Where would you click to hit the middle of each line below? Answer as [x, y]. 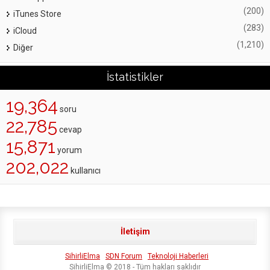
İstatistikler [135, 77]
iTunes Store [37, 14]
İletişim [135, 231]
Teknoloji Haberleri [178, 256]
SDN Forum [124, 256]
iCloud [25, 31]
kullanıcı [85, 171]
